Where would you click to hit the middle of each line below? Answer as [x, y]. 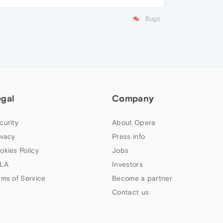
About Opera [134, 123]
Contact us [131, 192]
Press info [129, 137]
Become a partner [142, 178]
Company [133, 99]
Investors [127, 165]
